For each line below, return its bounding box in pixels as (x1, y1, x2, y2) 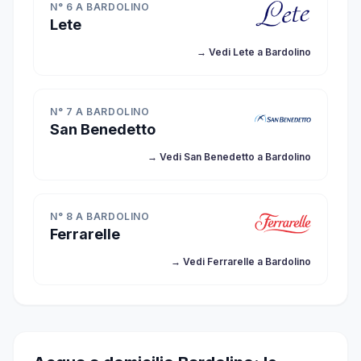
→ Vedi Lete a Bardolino (197, 46, 311, 58)
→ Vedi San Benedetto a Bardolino (147, 151, 311, 163)
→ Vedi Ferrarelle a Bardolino (171, 255, 311, 268)
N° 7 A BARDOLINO (50, 106, 150, 118)
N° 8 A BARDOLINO (50, 210, 150, 222)
